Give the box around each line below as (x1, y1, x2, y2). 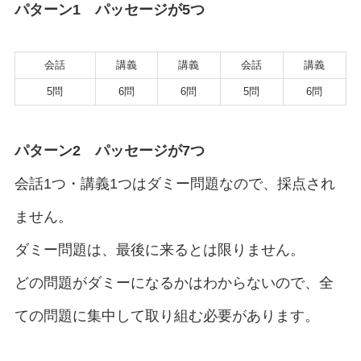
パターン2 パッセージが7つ (14, 142, 205, 159)
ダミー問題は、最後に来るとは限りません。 (14, 241, 305, 258)
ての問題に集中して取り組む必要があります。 (14, 307, 319, 324)
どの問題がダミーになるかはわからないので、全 (14, 274, 334, 291)
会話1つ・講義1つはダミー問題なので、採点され (14, 175, 335, 192)
